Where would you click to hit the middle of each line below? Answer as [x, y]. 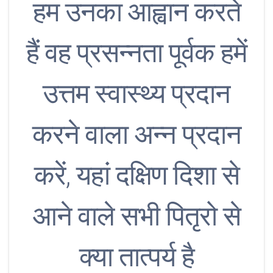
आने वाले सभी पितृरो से [136, 216]
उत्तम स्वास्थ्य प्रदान [136, 94]
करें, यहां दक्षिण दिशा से [136, 175]
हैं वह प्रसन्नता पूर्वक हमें [136, 53]
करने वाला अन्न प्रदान [136, 135]
